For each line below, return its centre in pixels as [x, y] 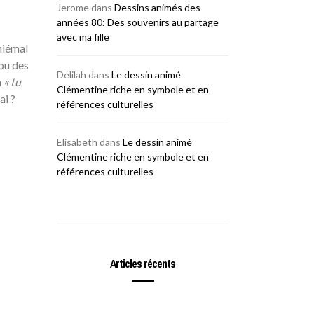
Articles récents [143, 264]
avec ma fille [83, 37]
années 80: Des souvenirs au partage [138, 22]
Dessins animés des [157, 7]
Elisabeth [77, 142]
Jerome [73, 7]
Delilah [71, 75]
